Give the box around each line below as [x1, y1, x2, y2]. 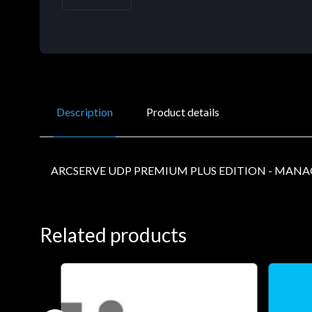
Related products [40, 222, 187, 247]
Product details [146, 104, 219, 118]
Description [56, 104, 113, 118]
